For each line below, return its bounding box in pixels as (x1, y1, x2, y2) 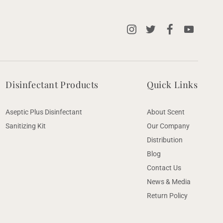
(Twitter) (145, 44, 178, 54)
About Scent (147, 108, 185, 116)
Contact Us (147, 164, 181, 172)
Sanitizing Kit (5, 122, 46, 130)
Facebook (164, 30, 201, 40)
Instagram (126, 30, 165, 40)
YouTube (183, 30, 217, 40)
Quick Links (147, 79, 198, 91)
